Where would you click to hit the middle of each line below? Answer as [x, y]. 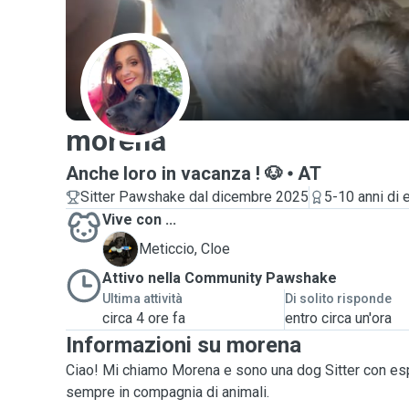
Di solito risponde [339, 299]
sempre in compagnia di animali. [168, 392]
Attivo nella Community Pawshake [220, 278]
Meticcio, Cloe [184, 249]
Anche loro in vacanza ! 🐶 [174, 173]
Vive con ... [139, 220]
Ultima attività [142, 299]
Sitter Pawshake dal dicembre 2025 [194, 197]
